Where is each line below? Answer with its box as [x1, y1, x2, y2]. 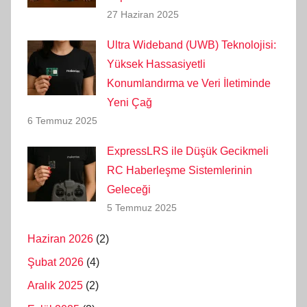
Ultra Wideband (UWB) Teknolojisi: [107, 39, 276, 51]
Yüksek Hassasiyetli [107, 58, 206, 71]
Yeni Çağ [107, 97, 152, 109]
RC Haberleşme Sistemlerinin [107, 164, 252, 177]
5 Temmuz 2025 [107, 202, 177, 214]
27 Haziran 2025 [107, 9, 179, 21]
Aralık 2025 [27, 280, 83, 292]
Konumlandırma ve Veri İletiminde [107, 77, 271, 90]
